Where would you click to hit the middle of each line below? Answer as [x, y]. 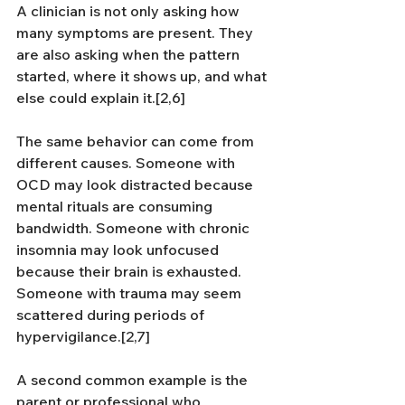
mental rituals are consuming [116, 206]
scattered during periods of [112, 315]
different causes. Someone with [127, 163]
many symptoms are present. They [137, 33]
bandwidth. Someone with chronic [135, 228]
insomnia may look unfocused [119, 250]
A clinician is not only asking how [130, 11]
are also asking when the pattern [130, 54]
